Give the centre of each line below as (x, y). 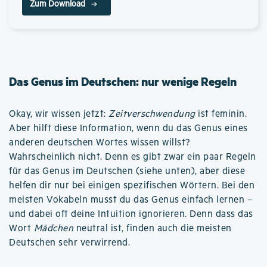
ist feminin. (221, 114)
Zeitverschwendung (152, 114)
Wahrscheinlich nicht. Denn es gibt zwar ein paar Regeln (133, 157)
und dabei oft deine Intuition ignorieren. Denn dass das (131, 214)
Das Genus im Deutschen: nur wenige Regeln (123, 81)
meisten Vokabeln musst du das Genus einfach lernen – (131, 200)
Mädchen (53, 228)
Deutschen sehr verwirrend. (69, 243)
